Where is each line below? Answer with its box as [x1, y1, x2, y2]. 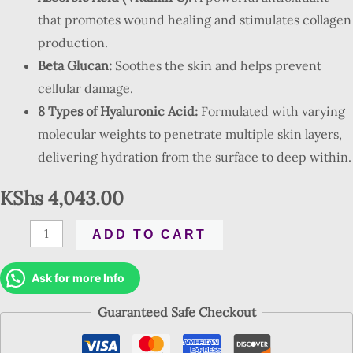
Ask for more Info [32, 270, 124, 284]
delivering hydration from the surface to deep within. [38, 149, 351, 165]
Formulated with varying [198, 103, 345, 119]
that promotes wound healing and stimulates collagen [38, 12, 351, 28]
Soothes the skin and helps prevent [112, 58, 321, 73]
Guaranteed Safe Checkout [97, 303, 256, 320]
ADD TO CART [92, 227, 207, 241]
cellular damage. [38, 80, 133, 96]
